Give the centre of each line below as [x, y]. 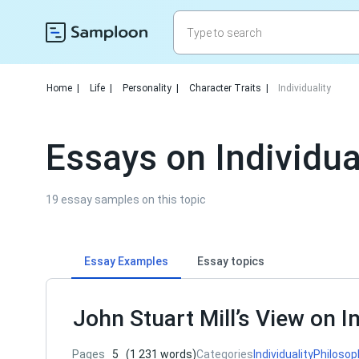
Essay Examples [126, 261]
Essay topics [231, 261]
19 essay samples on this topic [126, 200]
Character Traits [225, 88]
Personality [147, 88]
